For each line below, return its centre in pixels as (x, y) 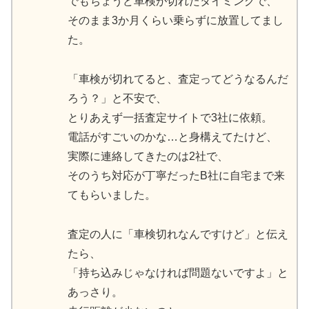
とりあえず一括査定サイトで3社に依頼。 (170, 118)
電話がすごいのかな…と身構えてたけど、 (172, 137)
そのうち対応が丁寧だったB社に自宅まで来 (176, 176)
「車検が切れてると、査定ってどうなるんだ (178, 79)
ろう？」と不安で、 (117, 99)
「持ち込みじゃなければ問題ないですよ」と (178, 272)
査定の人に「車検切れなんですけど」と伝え (178, 234)
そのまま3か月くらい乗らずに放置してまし (176, 21)
